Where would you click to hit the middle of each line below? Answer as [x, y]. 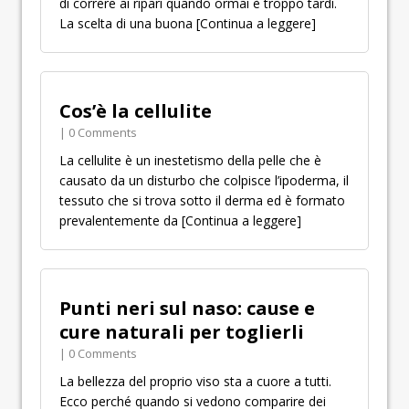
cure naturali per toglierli [182, 332]
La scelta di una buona [128, 23]
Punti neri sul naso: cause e [187, 308]
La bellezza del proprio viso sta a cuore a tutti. [195, 381]
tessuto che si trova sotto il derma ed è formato [202, 200]
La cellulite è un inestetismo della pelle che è [190, 160]
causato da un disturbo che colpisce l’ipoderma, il [204, 180]
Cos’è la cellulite [136, 111]
